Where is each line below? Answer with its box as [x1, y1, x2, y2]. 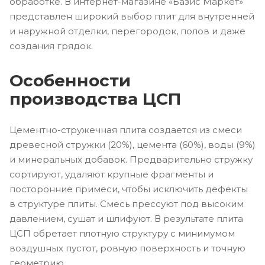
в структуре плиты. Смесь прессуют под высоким [9, 198, 244, 210]
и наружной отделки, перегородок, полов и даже [9, 25, 245, 37]
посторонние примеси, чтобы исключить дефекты [9, 183, 248, 195]
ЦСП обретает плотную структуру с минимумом [9, 228, 235, 240]
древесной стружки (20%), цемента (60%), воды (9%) [9, 139, 256, 151]
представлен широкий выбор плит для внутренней [9, 10, 254, 22]
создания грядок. [9, 40, 95, 51]
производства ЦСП [9, 88, 181, 109]
